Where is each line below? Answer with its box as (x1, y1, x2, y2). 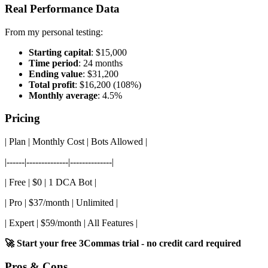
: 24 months (78, 57, 123, 68)
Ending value (29, 68, 83, 79)
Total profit (29, 79, 75, 90)
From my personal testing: (5, 26, 103, 37)
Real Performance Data (5, 2, 120, 15)
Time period (29, 57, 78, 68)
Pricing (5, 112, 40, 125)
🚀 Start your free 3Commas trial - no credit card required (5, 238, 241, 249)
